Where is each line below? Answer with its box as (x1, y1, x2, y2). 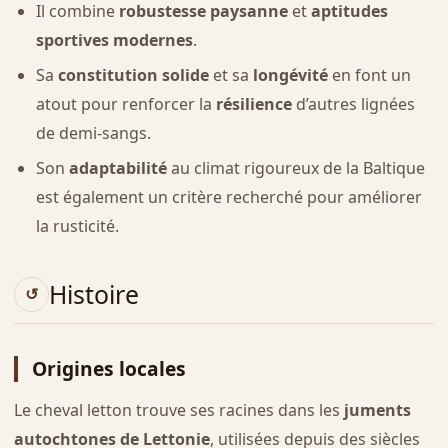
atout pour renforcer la (35, 93, 216, 116)
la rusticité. (35, 214, 119, 237)
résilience (215, 93, 292, 116)
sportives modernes (35, 29, 193, 52)
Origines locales (31, 355, 186, 383)
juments (343, 399, 411, 422)
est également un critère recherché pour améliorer (35, 185, 422, 208)
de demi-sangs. (35, 122, 151, 145)
